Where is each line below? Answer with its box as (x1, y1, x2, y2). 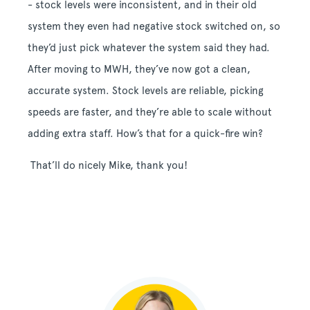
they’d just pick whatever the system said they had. (28, 41, 270, 54)
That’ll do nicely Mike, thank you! (30, 158, 188, 172)
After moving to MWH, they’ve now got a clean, (28, 62, 250, 75)
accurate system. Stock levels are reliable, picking (28, 84, 264, 97)
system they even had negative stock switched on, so (28, 19, 280, 33)
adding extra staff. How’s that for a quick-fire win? (28, 127, 263, 140)
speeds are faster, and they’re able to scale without (28, 105, 272, 118)
